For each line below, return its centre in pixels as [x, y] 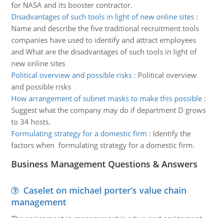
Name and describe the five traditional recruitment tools [105, 28]
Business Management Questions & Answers [104, 164]
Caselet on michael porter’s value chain [105, 190]
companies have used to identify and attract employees [103, 40]
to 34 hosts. [31, 122]
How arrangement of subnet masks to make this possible [106, 98]
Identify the [172, 133]
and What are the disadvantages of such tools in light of [104, 52]
